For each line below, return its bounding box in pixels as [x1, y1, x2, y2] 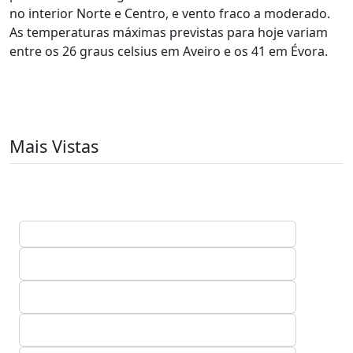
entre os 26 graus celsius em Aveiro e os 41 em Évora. [9, 43, 328, 60]
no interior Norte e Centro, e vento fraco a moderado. [9, 5, 336, 22]
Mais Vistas [9, 135, 98, 158]
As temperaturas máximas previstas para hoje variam [9, 24, 328, 41]
